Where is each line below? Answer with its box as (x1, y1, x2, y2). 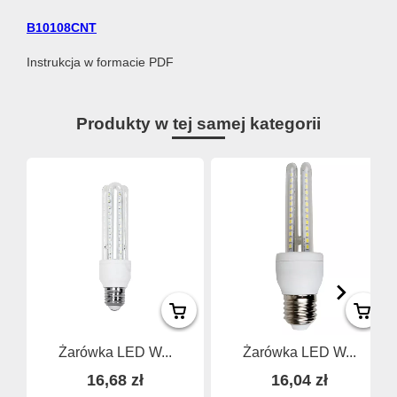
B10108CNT (27, 19, 97, 35)
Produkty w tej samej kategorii (76, 114, 321, 134)
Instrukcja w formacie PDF (27, 55, 174, 70)
